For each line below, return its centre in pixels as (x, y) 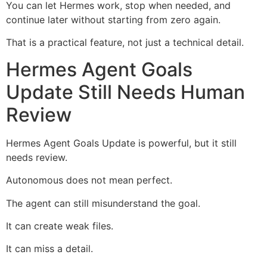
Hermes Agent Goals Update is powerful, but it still (121, 143)
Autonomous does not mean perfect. (89, 180)
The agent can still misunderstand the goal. (103, 203)
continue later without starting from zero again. (113, 19)
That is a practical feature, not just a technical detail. (125, 43)
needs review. (37, 157)
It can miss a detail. (49, 249)
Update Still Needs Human (125, 92)
